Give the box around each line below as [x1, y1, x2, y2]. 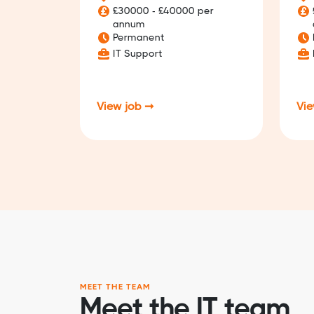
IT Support [112, 47, 163, 59]
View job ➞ [97, 99, 153, 113]
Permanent [112, 32, 165, 43]
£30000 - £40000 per [112, 5, 214, 17]
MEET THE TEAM [80, 281, 151, 292]
